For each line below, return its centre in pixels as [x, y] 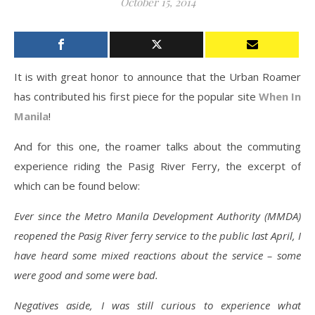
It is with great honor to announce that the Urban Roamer [157, 77]
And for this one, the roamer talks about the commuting [157, 146]
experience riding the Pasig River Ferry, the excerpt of [157, 166]
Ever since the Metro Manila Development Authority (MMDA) [157, 216]
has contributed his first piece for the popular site [136, 96]
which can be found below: [77, 186]
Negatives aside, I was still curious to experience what [157, 305]
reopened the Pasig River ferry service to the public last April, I [157, 236]
